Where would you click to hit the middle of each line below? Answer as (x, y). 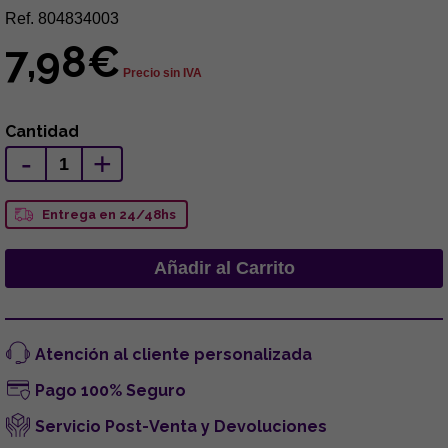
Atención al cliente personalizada (173, 354)
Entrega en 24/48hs (109, 214)
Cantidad (42, 131)
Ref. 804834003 (62, 18)
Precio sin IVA (162, 72)
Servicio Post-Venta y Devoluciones (181, 426)
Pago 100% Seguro (110, 390)
